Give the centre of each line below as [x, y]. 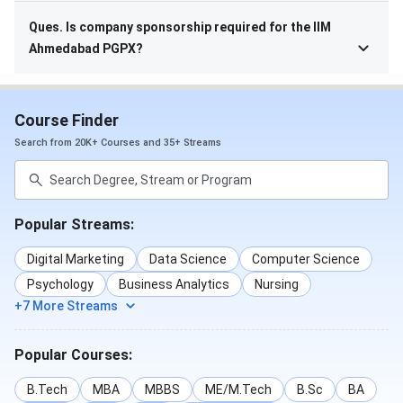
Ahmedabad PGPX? [86, 49]
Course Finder [67, 121]
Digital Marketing [76, 260]
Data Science [188, 260]
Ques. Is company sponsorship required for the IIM [180, 27]
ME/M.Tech [238, 390]
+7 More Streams [66, 306]
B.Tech [47, 390]
